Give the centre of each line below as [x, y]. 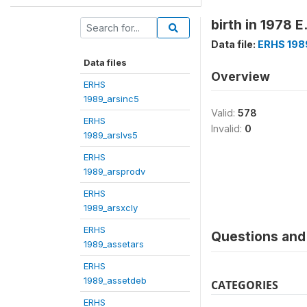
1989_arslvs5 [111, 135]
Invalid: [228, 128]
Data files [105, 62]
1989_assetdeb [115, 280]
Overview [241, 76]
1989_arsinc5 [111, 98]
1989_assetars [114, 244]
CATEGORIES [245, 285]
